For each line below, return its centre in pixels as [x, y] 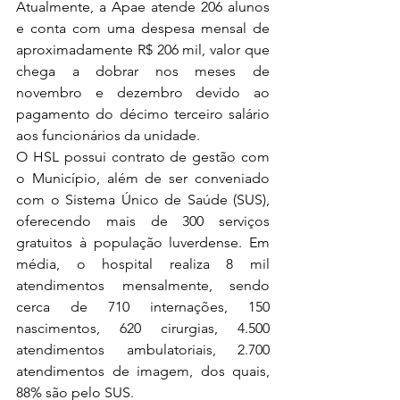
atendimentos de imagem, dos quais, [143, 371]
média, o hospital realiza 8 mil [143, 264]
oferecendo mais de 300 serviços [143, 221]
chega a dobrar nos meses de [143, 71]
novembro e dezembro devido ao [143, 93]
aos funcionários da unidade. [108, 136]
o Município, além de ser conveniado [143, 179]
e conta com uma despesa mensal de [143, 29]
